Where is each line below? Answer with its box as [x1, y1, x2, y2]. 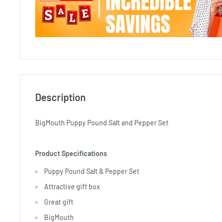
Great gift [44, 197, 73, 206]
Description [35, 91, 86, 104]
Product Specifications [35, 149, 107, 158]
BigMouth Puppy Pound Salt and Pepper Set [35, 118, 168, 127]
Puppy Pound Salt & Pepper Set [44, 166, 139, 175]
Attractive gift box [44, 182, 100, 191]
